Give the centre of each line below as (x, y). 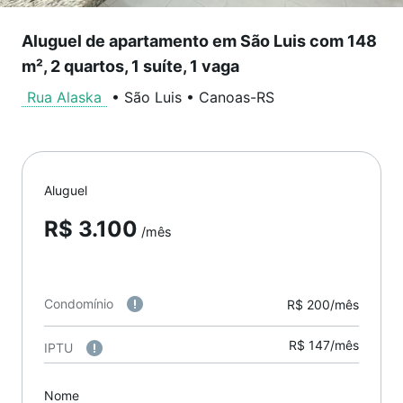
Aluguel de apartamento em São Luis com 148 (199, 41)
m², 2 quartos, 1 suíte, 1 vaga (130, 66)
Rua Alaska (64, 97)
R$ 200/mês (323, 304)
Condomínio (79, 304)
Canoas (224, 97)
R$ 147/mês (324, 345)
